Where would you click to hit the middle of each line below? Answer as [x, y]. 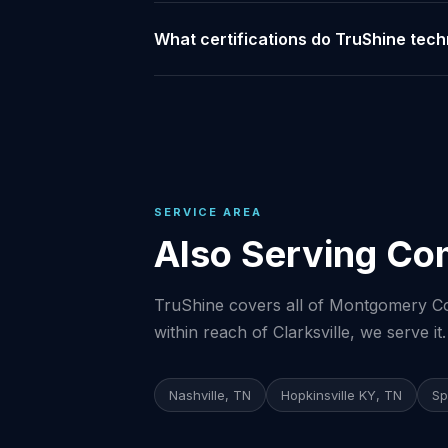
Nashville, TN [210, 395]
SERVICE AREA [208, 212]
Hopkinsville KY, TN [341, 395]
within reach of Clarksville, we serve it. [300, 332]
